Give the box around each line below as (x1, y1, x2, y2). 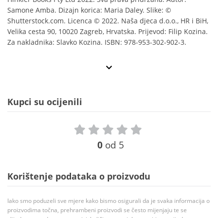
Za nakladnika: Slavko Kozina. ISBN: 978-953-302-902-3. (7, 37, 186, 47)
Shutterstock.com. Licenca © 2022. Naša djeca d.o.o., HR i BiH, (7, 16, 208, 26)
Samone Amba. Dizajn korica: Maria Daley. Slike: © (7, 5, 171, 15)
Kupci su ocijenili (7, 96, 82, 108)
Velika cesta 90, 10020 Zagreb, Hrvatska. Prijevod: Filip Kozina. (7, 27, 208, 36)
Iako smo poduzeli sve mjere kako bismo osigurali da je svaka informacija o (7, 197, 210, 205)
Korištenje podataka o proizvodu (7, 170, 150, 182)
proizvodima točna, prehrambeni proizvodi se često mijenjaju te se (7, 206, 187, 215)
